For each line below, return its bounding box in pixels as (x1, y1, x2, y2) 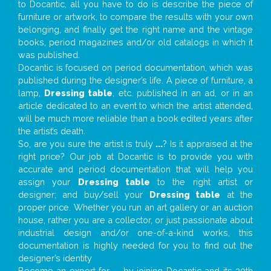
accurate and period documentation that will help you (18, 163, 253, 174)
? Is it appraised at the (163, 138, 253, 149)
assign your (18, 176, 78, 187)
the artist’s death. (18, 125, 85, 136)
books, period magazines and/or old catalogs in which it (18, 36, 253, 47)
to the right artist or (149, 176, 253, 187)
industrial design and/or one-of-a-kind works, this (18, 227, 253, 238)
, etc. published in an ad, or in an (113, 87, 253, 98)
